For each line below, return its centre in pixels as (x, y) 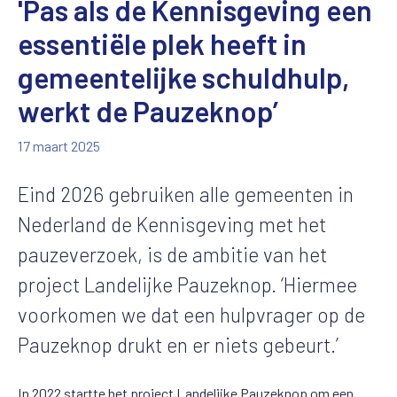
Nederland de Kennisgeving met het (172, 224)
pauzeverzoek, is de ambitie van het (172, 254)
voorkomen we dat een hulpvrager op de (191, 314)
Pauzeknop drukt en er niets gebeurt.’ (178, 344)
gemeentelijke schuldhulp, (184, 77)
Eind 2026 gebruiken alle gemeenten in (186, 194)
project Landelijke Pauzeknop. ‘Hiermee (187, 284)
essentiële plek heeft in (162, 43)
